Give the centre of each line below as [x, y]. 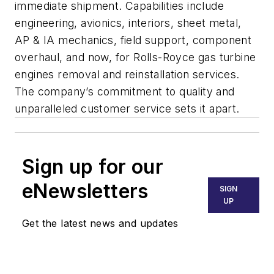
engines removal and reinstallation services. [127, 75]
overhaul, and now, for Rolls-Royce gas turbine [135, 57]
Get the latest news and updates [100, 224]
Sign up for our [93, 167]
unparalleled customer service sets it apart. [127, 109]
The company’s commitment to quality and [125, 92]
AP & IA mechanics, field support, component [133, 40]
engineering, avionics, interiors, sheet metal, [128, 23]
